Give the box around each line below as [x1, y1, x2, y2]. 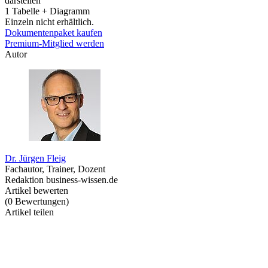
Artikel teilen [5, 206, 54, 217]
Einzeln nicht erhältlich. [5, 16, 94, 27]
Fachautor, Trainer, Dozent [5, 163, 105, 174]
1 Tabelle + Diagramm [5, 5, 90, 16]
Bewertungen [15, 196, 66, 206]
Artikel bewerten [5, 185, 68, 196]
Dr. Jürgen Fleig [5, 153, 66, 163]
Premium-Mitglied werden [5, 38, 104, 48]
